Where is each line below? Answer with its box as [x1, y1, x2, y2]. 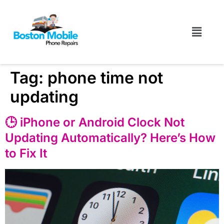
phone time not [47, 68, 163, 88]
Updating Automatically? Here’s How [5, 130, 215, 145]
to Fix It [5, 146, 47, 161]
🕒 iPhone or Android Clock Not [5, 115, 184, 130]
